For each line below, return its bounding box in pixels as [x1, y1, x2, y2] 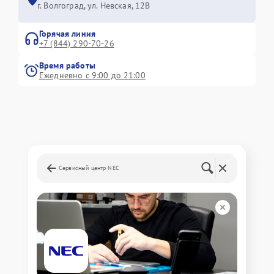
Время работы [39, 60, 95, 71]
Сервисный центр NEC [59, 164, 119, 172]
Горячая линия [39, 28, 95, 39]
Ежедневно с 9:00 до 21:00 [39, 70, 146, 81]
